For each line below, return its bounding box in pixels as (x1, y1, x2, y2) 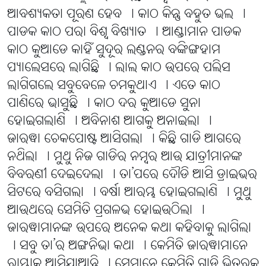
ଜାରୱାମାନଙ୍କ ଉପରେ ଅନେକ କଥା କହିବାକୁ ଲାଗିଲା (7, 220, 251, 237)
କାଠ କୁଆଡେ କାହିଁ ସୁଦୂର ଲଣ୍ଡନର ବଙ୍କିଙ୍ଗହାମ (7, 42, 220, 59)
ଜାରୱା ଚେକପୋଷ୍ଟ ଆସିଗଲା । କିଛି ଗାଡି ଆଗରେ (7, 131, 241, 148)
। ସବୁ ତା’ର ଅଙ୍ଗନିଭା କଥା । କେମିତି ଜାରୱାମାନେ (7, 237, 248, 255)
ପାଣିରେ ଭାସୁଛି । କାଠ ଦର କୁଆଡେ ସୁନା (7, 95, 201, 113)
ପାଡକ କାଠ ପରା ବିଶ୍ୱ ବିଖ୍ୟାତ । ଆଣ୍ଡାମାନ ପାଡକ (7, 24, 241, 42)
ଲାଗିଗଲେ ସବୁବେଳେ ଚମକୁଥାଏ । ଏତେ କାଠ (7, 77, 220, 95)
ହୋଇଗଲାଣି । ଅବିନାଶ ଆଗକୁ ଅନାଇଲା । (7, 113, 212, 131)
